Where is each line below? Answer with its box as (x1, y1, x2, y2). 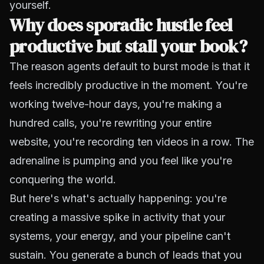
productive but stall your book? (9, 34, 247, 58)
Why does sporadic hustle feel (9, 13, 233, 37)
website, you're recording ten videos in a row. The (9, 136, 254, 148)
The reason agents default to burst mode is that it (9, 60, 250, 72)
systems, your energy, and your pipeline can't (9, 230, 230, 242)
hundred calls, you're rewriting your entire (9, 117, 212, 129)
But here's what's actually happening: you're (9, 192, 227, 204)
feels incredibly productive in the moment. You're (9, 79, 247, 91)
